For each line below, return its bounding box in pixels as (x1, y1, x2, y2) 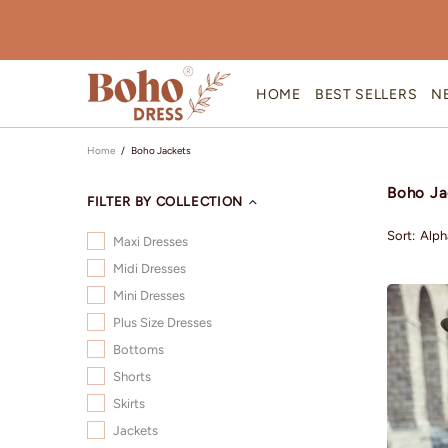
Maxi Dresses (113, 234, 188, 250)
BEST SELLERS (314, 85, 418, 103)
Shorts (113, 369, 151, 385)
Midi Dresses (113, 261, 186, 277)
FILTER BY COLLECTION (87, 194, 243, 210)
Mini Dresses (113, 288, 185, 304)
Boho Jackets (131, 144, 191, 158)
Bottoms (113, 342, 164, 358)
